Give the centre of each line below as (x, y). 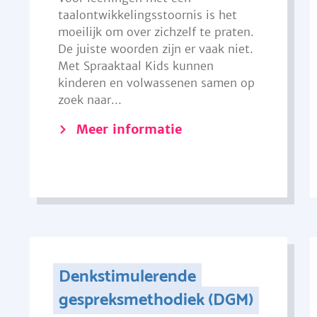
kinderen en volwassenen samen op (156, 83)
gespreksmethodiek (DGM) (156, 300)
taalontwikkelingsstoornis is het (147, 15)
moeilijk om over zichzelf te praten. (156, 32)
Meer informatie (129, 129)
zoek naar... (90, 100)
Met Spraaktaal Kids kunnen (136, 66)
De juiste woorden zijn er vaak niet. (155, 49)
